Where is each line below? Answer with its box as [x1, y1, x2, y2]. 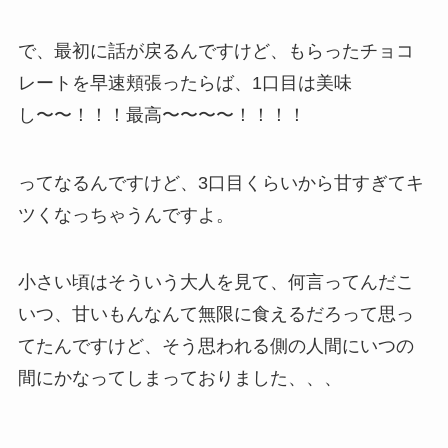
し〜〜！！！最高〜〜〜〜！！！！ [17, 104, 306, 125]
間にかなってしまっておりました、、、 [17, 368, 342, 389]
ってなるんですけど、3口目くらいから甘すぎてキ [17, 172, 424, 193]
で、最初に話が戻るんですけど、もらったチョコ [17, 40, 414, 61]
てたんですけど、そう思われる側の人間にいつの [17, 336, 414, 357]
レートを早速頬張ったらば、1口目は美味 [17, 72, 352, 93]
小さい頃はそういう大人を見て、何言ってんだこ [17, 272, 414, 293]
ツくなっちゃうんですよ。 [17, 204, 234, 225]
